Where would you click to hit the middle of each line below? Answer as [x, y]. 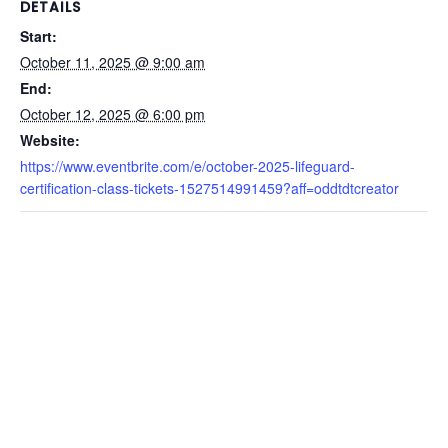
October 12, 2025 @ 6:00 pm [112, 113]
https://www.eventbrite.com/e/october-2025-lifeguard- [187, 165]
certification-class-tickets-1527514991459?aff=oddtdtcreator [209, 187]
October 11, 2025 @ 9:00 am [112, 61]
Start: [38, 35]
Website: [50, 139]
